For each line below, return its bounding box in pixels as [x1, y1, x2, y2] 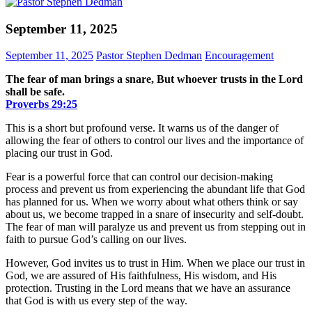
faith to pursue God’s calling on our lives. [6, 233, 187, 246]
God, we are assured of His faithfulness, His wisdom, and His [6, 270, 276, 282]
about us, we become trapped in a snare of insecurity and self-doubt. [6, 208, 304, 221]
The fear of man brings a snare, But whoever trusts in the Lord [6, 73, 303, 86]
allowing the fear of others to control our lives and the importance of [6, 134, 304, 147]
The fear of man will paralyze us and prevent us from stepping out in [6, 221, 306, 233]
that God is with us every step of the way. [6, 295, 187, 307]
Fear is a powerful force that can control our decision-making [6, 171, 273, 183]
